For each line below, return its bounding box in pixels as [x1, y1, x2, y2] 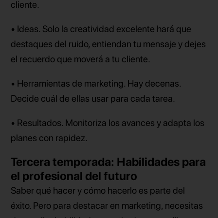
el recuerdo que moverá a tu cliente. [11, 53, 151, 65]
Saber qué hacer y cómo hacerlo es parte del [11, 185, 185, 197]
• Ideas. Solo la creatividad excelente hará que [11, 23, 192, 35]
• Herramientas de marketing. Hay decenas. [11, 77, 182, 89]
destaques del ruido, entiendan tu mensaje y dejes [11, 38, 206, 50]
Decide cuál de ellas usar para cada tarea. [11, 92, 176, 104]
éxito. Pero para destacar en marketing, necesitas [11, 200, 203, 212]
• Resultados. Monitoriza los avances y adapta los [11, 117, 205, 129]
